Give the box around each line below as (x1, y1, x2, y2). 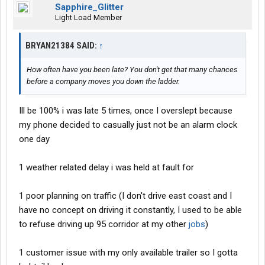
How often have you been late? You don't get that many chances (27, 65, 238, 75)
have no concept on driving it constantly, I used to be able (19, 205, 242, 216)
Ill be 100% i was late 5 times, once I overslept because (19, 105, 232, 117)
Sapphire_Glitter (55, 2, 124, 13)
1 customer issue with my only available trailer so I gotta (19, 247, 238, 258)
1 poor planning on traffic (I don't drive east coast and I (19, 190, 232, 202)
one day (19, 134, 50, 145)
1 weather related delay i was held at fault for (19, 162, 194, 173)
